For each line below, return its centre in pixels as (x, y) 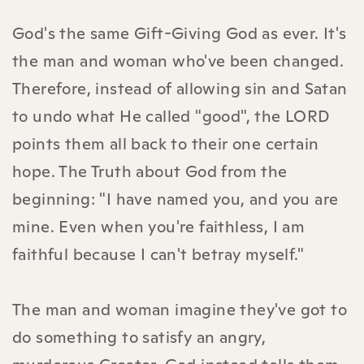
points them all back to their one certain (166, 143)
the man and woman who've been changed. (178, 61)
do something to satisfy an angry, (139, 337)
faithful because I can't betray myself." (158, 254)
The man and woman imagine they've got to (180, 309)
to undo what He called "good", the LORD (171, 116)
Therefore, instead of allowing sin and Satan (180, 88)
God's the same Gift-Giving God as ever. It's (180, 33)
